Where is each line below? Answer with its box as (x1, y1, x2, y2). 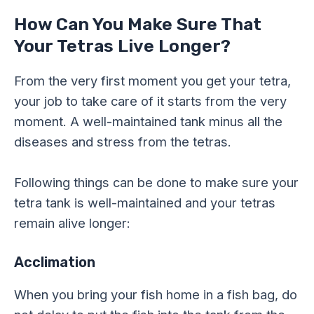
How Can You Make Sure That (14, 13, 261, 34)
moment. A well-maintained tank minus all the (14, 113, 282, 129)
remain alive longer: (14, 214, 130, 231)
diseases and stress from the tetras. (14, 133, 231, 149)
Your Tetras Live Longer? (14, 35, 231, 56)
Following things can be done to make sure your (14, 174, 299, 190)
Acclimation (14, 253, 95, 271)
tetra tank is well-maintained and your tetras (14, 194, 275, 210)
